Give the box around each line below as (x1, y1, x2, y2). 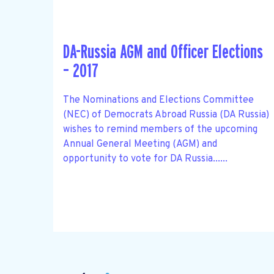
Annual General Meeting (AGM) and (63, 138, 217, 150)
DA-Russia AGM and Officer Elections (63, 43, 263, 62)
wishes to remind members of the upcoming (63, 123, 257, 136)
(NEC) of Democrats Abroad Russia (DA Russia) (63, 108, 269, 121)
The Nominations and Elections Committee (63, 94, 254, 106)
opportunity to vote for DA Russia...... (63, 152, 228, 165)
